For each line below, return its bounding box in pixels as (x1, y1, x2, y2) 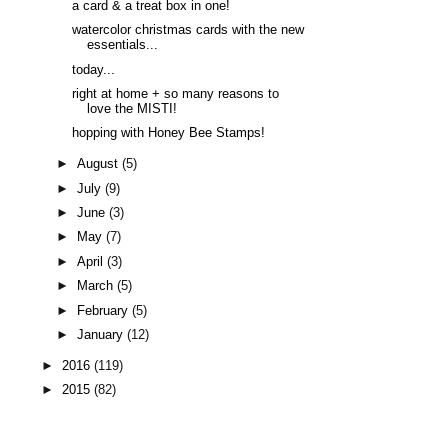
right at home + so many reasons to (72, 86, 280, 101)
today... (72, 62, 116, 77)
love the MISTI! (87, 101, 178, 116)
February (77, 303, 133, 318)
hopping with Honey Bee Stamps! (72, 126, 266, 141)
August (77, 157, 123, 172)
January (77, 328, 128, 343)
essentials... (87, 38, 159, 53)
